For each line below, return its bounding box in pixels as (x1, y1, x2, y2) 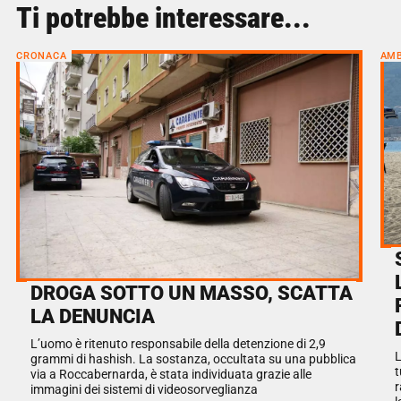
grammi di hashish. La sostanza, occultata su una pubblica (30, 352, 356, 368)
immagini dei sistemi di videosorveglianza (30, 382, 258, 398)
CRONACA (16, 49, 67, 62)
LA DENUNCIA (30, 304, 155, 328)
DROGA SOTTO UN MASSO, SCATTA (30, 281, 353, 305)
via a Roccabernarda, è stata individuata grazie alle (30, 367, 311, 383)
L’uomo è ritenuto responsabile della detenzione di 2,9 (30, 337, 326, 353)
